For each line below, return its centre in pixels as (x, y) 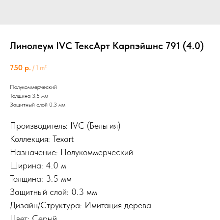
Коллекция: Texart (42, 138)
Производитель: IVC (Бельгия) (65, 125)
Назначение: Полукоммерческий (71, 152)
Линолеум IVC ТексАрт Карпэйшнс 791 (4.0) (107, 46)
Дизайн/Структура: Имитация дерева (81, 205)
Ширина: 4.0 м (38, 165)
